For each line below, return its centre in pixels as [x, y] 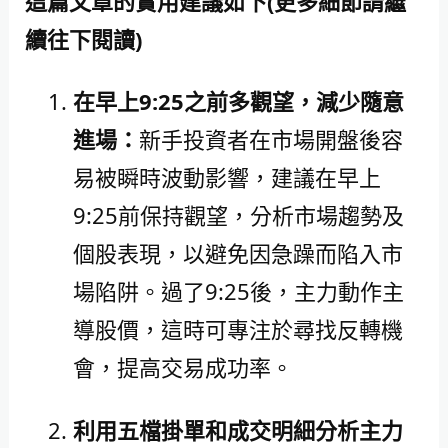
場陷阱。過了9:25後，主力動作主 [238, 291]
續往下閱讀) [83, 39]
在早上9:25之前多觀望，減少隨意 [238, 101]
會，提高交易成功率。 [182, 367]
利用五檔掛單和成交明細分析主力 [237, 429]
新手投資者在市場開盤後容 [270, 139]
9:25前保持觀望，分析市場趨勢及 [238, 215]
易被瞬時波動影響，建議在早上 [226, 177]
